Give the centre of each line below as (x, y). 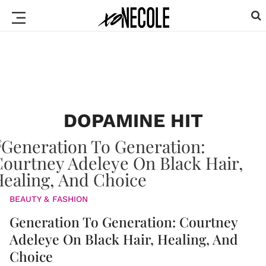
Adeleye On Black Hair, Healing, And (124, 239)
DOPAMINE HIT (133, 121)
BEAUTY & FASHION (49, 199)
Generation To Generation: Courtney (123, 222)
